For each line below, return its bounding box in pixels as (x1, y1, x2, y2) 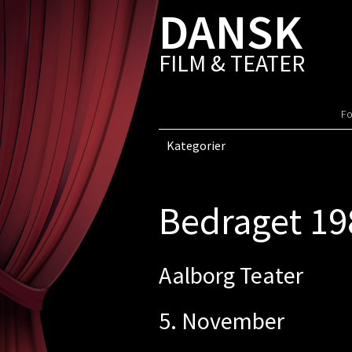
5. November (158, 306, 284, 335)
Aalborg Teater (158, 260, 303, 290)
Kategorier (166, 137, 225, 153)
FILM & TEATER (158, 48, 305, 78)
